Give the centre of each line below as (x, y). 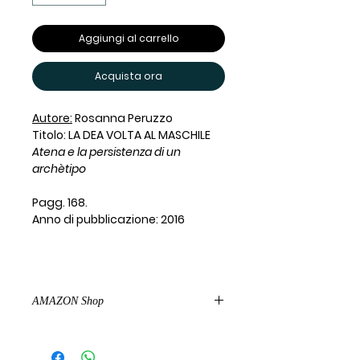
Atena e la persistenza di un (106, 152)
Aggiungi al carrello (129, 38)
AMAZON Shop (68, 301)
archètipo (59, 169)
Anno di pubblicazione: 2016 (108, 219)
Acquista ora (129, 76)
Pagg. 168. (60, 202)
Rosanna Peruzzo (123, 118)
